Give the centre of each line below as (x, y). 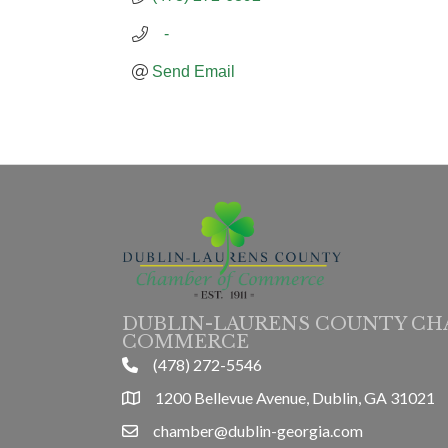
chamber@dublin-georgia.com (258, 430)
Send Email (193, 72)
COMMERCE (185, 341)
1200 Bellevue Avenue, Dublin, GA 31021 (295, 397)
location (149, 399)
